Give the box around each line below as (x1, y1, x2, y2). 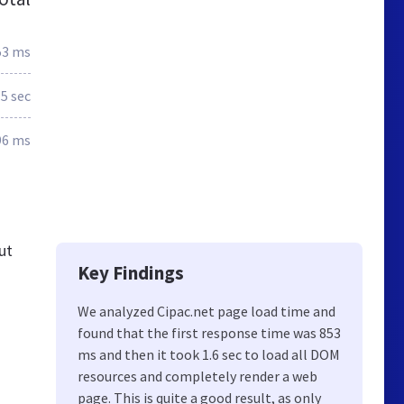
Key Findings (78, 261, 184, 285)
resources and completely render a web (78, 367, 317, 385)
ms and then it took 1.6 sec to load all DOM (78, 345, 340, 363)
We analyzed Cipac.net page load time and (78, 302, 335, 320)
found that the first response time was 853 (78, 324, 341, 342)
